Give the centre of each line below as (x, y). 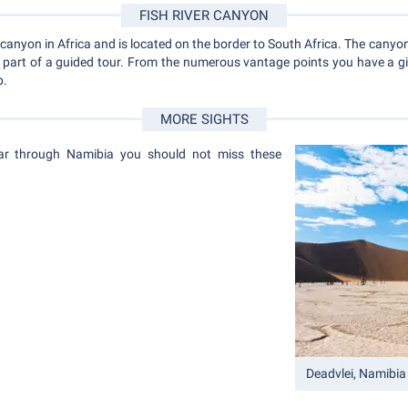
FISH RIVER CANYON (204, 16)
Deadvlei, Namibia (356, 374)
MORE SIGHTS (204, 120)
